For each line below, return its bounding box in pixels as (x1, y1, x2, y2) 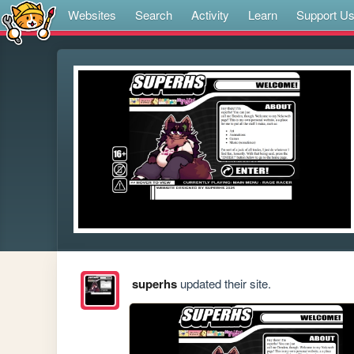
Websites (68, 6, 116, 23)
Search (135, 6, 172, 23)
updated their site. (176, 275, 271, 292)
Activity (191, 6, 229, 23)
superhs (131, 275, 177, 293)
